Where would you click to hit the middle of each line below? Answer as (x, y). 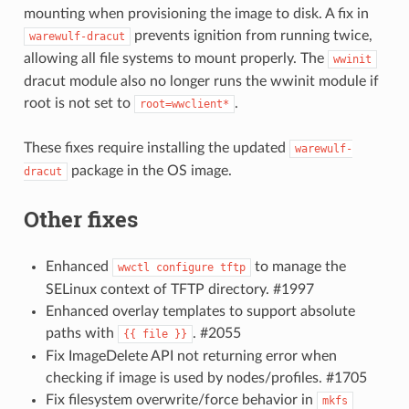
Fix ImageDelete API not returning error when (191, 357)
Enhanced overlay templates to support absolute (200, 312)
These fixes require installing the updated (156, 148)
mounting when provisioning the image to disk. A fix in (196, 14)
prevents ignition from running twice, (251, 36)
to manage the (298, 267)
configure (184, 268)
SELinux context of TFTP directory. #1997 (179, 290)
